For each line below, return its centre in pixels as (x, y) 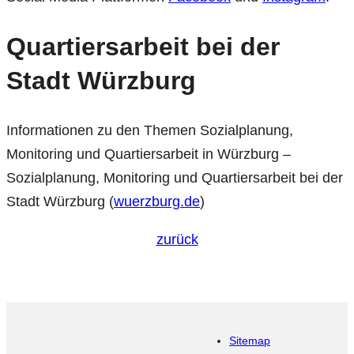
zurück (177, 240)
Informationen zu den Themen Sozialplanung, (150, 131)
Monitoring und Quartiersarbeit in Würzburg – (149, 154)
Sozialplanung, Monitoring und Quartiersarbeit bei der (175, 178)
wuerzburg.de (157, 202)
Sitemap (250, 341)
